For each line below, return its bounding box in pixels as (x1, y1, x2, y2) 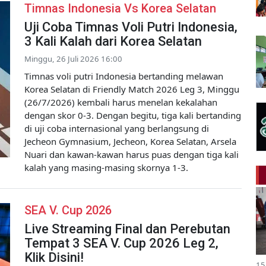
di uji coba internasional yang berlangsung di (24, 122, 209, 134)
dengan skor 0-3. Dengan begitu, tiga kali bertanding (24, 109, 241, 121)
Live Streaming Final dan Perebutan (24, 221, 230, 236)
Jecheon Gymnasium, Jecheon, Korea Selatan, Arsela (24, 135, 236, 147)
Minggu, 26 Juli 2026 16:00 (24, 53, 122, 64)
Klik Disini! (24, 249, 84, 265)
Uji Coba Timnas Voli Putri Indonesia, (24, 19, 237, 34)
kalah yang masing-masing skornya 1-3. (24, 161, 188, 173)
